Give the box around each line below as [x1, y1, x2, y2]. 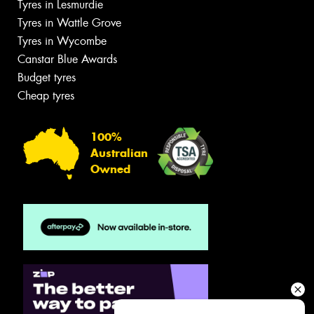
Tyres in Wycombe [18, 33, 107, 48]
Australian [90, 146, 148, 161]
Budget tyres [18, 69, 76, 85]
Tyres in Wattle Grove [18, 15, 121, 30]
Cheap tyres [18, 88, 74, 103]
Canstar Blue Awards [18, 51, 117, 67]
